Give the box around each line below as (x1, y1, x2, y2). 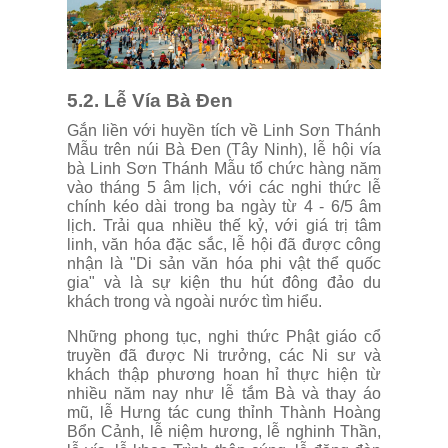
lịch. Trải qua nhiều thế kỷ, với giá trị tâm (67, 217, 381, 235)
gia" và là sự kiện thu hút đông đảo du (67, 274, 381, 292)
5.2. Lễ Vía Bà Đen (67, 90, 233, 112)
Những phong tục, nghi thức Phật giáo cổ (67, 328, 381, 346)
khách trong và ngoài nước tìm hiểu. (67, 293, 322, 311)
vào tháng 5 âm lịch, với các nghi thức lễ (67, 179, 381, 197)
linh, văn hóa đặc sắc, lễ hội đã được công (67, 236, 381, 254)
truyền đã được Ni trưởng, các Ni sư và (67, 347, 381, 365)
